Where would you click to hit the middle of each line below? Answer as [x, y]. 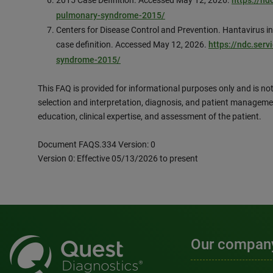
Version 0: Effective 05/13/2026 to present [118, 158]
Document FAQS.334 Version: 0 [97, 144]
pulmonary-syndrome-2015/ [111, 15]
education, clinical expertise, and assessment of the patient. [150, 116]
